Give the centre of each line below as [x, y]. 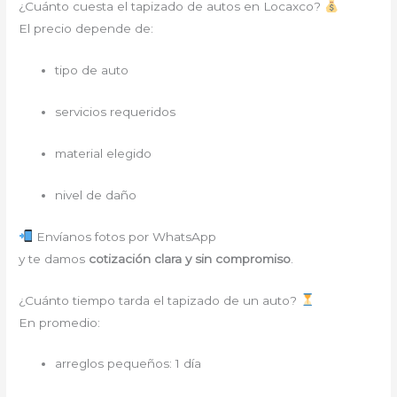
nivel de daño [96, 195]
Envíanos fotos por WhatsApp [124, 236]
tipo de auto [92, 70]
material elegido [104, 153]
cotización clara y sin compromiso [190, 258]
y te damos [54, 258]
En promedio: [60, 322]
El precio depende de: [86, 29]
